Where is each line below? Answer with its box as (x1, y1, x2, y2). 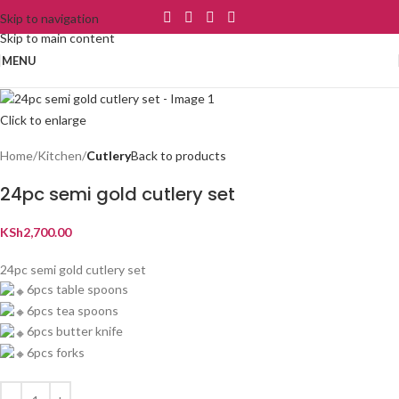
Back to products (131, 148, 226, 164)
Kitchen (37, 148, 82, 164)
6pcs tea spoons (27, 302, 118, 318)
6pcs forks (27, 344, 85, 360)
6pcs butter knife (27, 323, 123, 339)
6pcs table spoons (27, 281, 128, 297)
